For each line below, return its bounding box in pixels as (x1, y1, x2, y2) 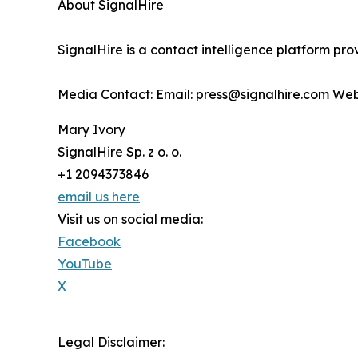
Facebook (58, 233, 121, 250)
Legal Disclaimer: (58, 334, 165, 351)
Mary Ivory (58, 121, 125, 138)
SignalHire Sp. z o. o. (58, 144, 181, 161)
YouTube (58, 256, 112, 272)
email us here (58, 189, 140, 205)
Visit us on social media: (58, 211, 203, 228)
